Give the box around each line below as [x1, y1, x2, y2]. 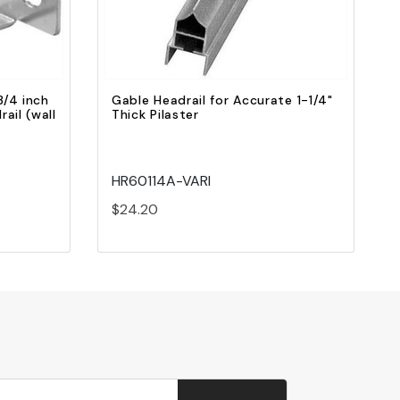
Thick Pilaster [112, 106, 199, 123]
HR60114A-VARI [112, 171, 211, 191]
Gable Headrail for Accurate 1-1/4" [112, 92, 333, 109]
